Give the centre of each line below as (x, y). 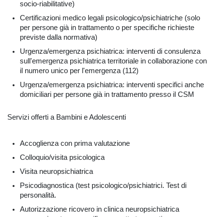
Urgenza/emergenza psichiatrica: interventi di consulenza (110, 52)
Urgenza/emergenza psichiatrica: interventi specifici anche (112, 85)
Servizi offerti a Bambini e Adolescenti (67, 117)
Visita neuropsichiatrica (56, 171)
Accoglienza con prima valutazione (75, 143)
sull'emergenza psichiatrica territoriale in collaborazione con (113, 61)
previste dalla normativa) (59, 38)
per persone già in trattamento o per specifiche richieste (107, 28)
